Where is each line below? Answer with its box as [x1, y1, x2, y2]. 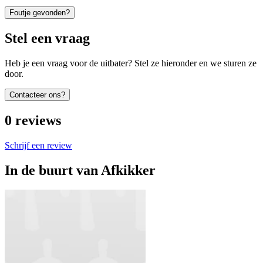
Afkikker [101, 162, 156, 178]
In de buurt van [5, 162, 98, 178]
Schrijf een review [5, 140, 72, 150]
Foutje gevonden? [9, 8, 70, 18]
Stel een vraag [5, 30, 90, 46]
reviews [15, 112, 61, 128]
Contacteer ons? [9, 90, 65, 99]
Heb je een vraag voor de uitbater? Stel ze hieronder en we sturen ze [5, 58, 257, 68]
